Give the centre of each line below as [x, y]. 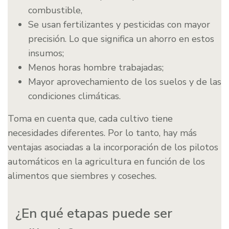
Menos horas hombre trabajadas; [96, 68]
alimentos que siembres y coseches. [82, 176]
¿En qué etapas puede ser [94, 214]
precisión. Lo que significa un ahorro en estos [121, 39]
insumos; [46, 53]
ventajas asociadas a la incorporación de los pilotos [113, 147]
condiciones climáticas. [74, 96]
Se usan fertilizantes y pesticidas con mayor [119, 25]
